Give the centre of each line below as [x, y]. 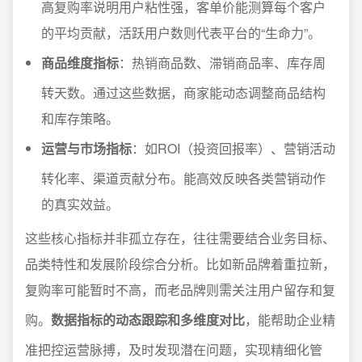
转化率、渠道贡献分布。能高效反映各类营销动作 [183, 178]
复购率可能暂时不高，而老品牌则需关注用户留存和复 [180, 290]
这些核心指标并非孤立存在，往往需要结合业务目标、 [180, 238]
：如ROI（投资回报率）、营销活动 [234, 148]
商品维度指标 [80, 63]
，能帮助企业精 [290, 320]
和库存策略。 [80, 118]
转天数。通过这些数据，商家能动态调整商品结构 [183, 93]
